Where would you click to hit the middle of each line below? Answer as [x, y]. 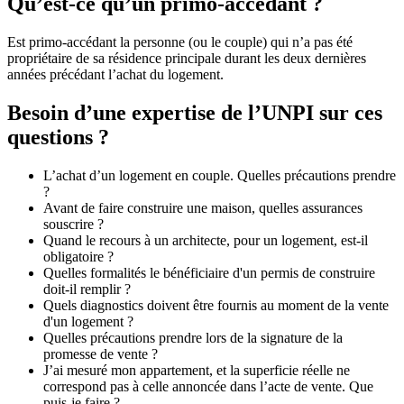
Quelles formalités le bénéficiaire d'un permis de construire [209, 273]
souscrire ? [73, 225]
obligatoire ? [78, 257]
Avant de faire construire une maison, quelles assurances [203, 208]
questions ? [58, 138]
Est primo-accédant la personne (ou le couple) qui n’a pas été [180, 42]
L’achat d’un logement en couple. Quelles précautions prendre [220, 176]
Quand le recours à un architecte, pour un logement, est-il [206, 241]
